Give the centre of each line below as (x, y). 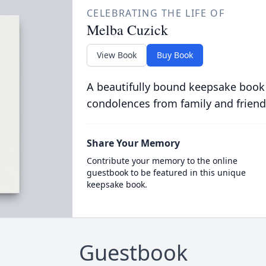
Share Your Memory (133, 143)
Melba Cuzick (127, 30)
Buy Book (175, 55)
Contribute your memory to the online (162, 161)
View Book (116, 55)
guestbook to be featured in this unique (166, 172)
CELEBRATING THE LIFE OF (156, 13)
